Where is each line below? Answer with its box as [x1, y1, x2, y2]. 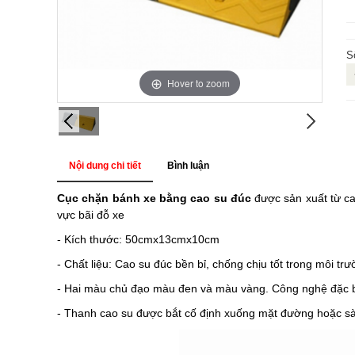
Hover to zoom [166, 75, 230, 90]
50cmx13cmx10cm [125, 232, 223, 246]
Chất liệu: [64, 257, 115, 270]
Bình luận [167, 159, 209, 171]
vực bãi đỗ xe [57, 208, 124, 221]
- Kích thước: [57, 232, 125, 246]
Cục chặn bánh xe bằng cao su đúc [57, 191, 251, 204]
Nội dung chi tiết [69, 159, 141, 171]
